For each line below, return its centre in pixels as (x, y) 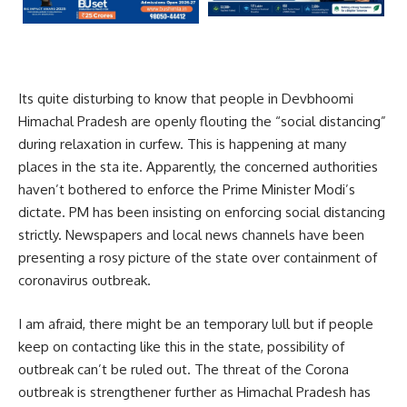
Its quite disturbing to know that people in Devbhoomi (186, 99)
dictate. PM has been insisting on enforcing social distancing (202, 213)
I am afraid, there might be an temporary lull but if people (196, 323)
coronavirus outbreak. (84, 281)
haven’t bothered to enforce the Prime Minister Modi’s (187, 190)
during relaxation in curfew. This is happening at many (182, 144)
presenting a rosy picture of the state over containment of (198, 258)
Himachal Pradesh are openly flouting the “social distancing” (202, 122)
